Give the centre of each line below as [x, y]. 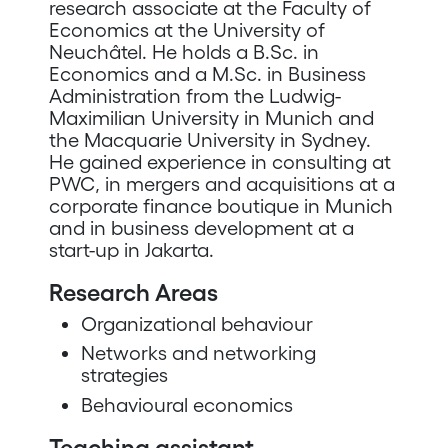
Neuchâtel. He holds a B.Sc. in [183, 51]
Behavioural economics [186, 404]
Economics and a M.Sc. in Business [207, 73]
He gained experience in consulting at [219, 161]
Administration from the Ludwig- [194, 95]
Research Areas [133, 292]
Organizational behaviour [196, 323]
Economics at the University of [186, 29]
